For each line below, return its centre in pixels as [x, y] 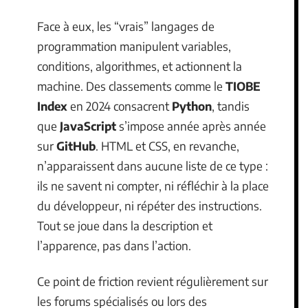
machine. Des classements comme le [131, 86]
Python [192, 106]
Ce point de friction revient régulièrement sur [153, 281]
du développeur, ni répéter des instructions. [150, 206]
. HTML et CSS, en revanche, [167, 146]
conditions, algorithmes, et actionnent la [140, 66]
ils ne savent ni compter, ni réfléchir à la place [153, 186]
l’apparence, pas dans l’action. [114, 245]
